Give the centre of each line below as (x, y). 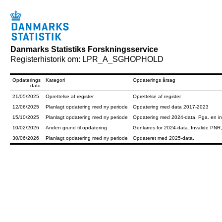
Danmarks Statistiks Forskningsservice (84, 49)
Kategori (55, 80)
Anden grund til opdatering (76, 128)
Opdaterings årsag (154, 80)
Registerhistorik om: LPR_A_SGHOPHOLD (87, 59)
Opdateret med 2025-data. (164, 138)
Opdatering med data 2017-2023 (171, 107)
